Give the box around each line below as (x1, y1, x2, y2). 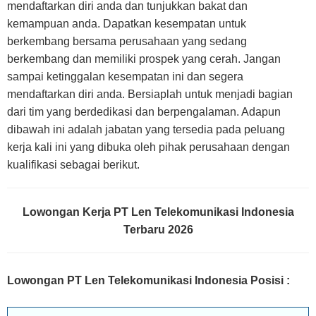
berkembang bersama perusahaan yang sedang (7, 35, 247, 47)
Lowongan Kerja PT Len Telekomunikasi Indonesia (22, 206, 294, 218)
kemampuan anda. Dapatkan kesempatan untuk (7, 18, 246, 30)
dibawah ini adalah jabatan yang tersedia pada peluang (7, 123, 285, 135)
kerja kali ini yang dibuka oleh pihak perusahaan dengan (7, 141, 290, 153)
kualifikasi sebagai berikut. (7, 159, 140, 171)
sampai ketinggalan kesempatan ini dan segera (7, 71, 243, 83)
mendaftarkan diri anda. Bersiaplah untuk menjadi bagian (7, 88, 293, 100)
